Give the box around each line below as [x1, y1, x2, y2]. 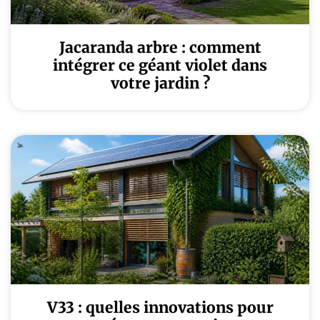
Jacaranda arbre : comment [59, 38, 261, 57]
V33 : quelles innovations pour [46, 298, 274, 317]
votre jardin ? [110, 74, 210, 93]
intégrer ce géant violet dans [53, 56, 267, 75]
